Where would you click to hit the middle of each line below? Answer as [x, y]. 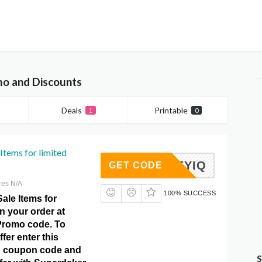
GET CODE [136, 166]
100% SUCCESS [190, 193]
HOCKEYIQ [173, 166]
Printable [171, 110]
